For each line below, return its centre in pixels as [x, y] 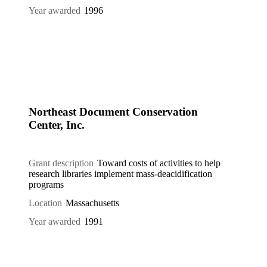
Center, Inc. [57, 125]
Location [45, 203]
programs [46, 185]
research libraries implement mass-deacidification [120, 174]
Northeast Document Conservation [113, 112]
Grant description [61, 163]
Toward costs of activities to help [159, 163]
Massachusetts [93, 203]
